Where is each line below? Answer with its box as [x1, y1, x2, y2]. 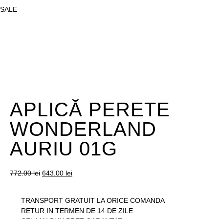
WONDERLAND [10, 118, 156, 140]
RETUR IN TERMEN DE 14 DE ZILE [21, 206, 133, 215]
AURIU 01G [10, 138, 117, 160]
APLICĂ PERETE [10, 99, 170, 121]
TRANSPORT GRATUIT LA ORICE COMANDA [21, 196, 165, 204]
